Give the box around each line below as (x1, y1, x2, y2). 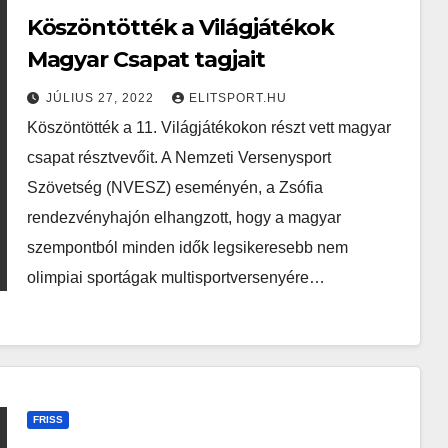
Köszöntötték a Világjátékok (26, 14, 334, 41)
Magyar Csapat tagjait (26, 46, 265, 73)
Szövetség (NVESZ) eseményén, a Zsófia (26, 179, 323, 196)
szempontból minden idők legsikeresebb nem (26, 239, 348, 256)
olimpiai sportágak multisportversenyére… (26, 269, 325, 286)
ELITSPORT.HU (188, 91, 287, 105)
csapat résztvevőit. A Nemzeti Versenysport (26, 149, 331, 166)
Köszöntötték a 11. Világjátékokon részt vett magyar (26, 119, 391, 136)
